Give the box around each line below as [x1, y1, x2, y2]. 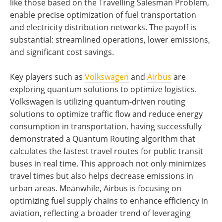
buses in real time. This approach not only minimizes [10, 158, 206, 169]
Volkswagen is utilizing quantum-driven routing [10, 96, 185, 108]
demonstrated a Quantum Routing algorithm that [10, 133, 195, 145]
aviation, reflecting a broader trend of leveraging [10, 208, 191, 219]
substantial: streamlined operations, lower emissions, [10, 34, 210, 46]
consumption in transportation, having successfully [10, 121, 202, 132]
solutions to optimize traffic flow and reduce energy [10, 109, 203, 120]
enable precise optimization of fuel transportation [10, 9, 196, 21]
